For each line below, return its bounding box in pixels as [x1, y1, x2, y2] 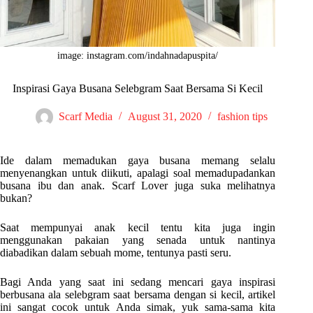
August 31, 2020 [128, 110, 203, 123]
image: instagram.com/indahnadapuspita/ [57, 50, 219, 61]
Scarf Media [59, 110, 113, 123]
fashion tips [217, 110, 268, 123]
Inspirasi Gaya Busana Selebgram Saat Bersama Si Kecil [13, 82, 263, 95]
